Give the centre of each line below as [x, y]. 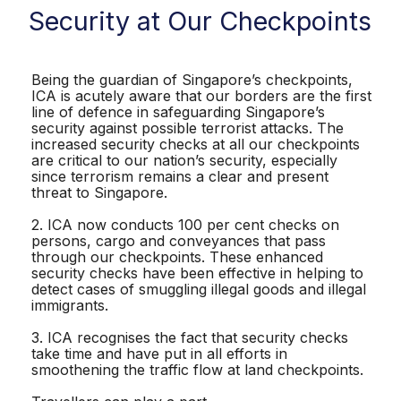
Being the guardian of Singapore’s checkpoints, [192, 79]
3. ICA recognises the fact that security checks [190, 337]
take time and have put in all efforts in [159, 353]
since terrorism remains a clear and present [180, 176]
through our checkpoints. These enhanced [177, 256]
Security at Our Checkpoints [200, 21]
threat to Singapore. [99, 192]
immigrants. [70, 305]
